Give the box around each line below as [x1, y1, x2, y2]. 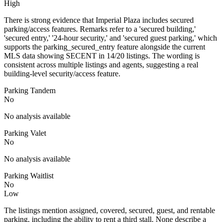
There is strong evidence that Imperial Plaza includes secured [4, 15, 194, 24]
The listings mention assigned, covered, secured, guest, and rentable [4, 206, 215, 215]
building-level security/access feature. [4, 69, 120, 78]
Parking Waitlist [4, 171, 54, 180]
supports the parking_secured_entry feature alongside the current [4, 42, 205, 51]
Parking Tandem [4, 86, 55, 95]
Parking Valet [4, 128, 46, 137]
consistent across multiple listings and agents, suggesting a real [4, 60, 198, 69]
